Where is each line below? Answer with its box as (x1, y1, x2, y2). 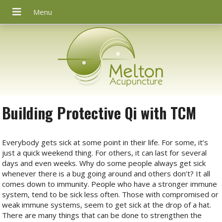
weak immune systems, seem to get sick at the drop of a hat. (2, 199, 212, 210)
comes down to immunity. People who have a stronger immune (2, 178, 218, 189)
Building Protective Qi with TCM (2, 101, 197, 124)
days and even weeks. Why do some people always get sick (2, 158, 206, 168)
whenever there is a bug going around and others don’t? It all (2, 168, 211, 178)
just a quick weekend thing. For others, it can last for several (2, 147, 207, 158)
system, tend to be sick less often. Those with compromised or (2, 189, 219, 199)
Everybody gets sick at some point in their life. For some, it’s (2, 137, 209, 147)
